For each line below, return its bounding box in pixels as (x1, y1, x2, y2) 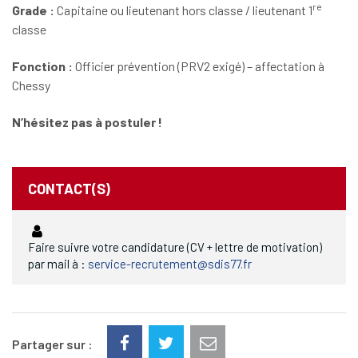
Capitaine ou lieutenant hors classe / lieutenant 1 (54, 2, 312, 18)
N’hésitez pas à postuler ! (12, 114, 162, 129)
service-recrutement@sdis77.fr (88, 257, 252, 271)
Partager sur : (12, 336, 93, 352)
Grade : (12, 2, 54, 18)
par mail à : (28, 257, 88, 271)
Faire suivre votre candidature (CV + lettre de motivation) (28, 240, 322, 254)
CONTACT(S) (28, 180, 110, 197)
